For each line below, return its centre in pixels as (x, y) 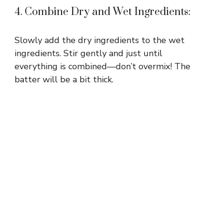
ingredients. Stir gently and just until (88, 53)
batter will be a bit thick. (64, 79)
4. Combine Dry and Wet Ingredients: (103, 12)
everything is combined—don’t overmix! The (102, 66)
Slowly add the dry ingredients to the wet (100, 40)
